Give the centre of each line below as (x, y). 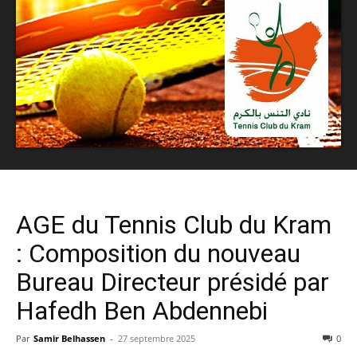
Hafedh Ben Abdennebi (142, 310)
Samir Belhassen (69, 338)
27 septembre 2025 (157, 338)
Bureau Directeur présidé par (173, 282)
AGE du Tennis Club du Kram (174, 224)
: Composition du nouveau (158, 253)
